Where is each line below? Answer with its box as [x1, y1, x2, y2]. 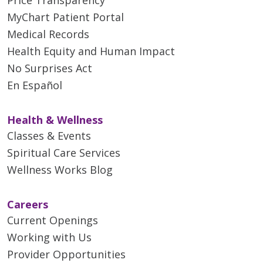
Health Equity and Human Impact [7, 43, 175, 58]
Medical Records [7, 26, 89, 41]
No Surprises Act [7, 60, 92, 75]
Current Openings [7, 213, 98, 227]
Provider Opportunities [7, 247, 126, 261]
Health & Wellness [7, 112, 103, 127]
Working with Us [7, 230, 92, 244]
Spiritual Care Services [7, 145, 120, 160]
